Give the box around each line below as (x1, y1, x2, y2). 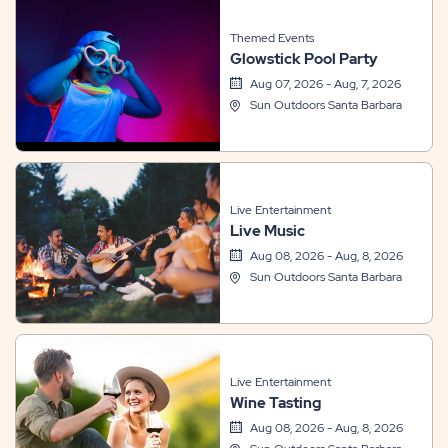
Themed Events (229, 30, 314, 46)
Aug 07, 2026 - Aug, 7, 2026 (249, 76, 401, 92)
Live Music (229, 221, 305, 241)
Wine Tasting (229, 393, 321, 413)
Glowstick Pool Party (229, 49, 378, 69)
